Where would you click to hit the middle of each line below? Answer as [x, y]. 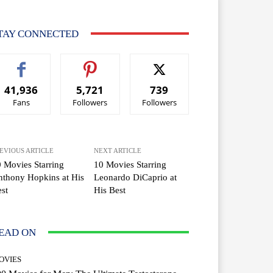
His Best [110, 190]
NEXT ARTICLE [118, 150]
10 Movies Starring [130, 164]
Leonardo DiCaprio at [136, 177]
